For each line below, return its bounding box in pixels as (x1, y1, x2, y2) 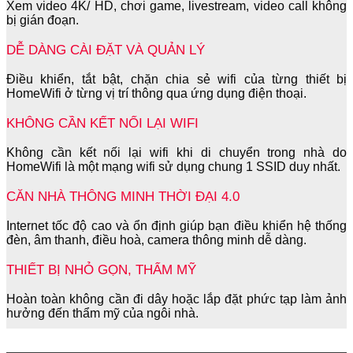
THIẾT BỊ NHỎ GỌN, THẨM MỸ (6, 262, 196, 278)
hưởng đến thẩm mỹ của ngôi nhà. (6, 307, 199, 321)
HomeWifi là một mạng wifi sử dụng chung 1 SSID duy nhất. (6, 160, 340, 174)
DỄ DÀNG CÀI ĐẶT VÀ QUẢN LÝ (6, 42, 205, 58)
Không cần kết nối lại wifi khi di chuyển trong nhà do (6, 146, 347, 160)
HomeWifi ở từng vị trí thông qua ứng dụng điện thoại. (6, 87, 307, 101)
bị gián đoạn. (6, 13, 79, 28)
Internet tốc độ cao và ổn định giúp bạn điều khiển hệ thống (6, 219, 347, 233)
